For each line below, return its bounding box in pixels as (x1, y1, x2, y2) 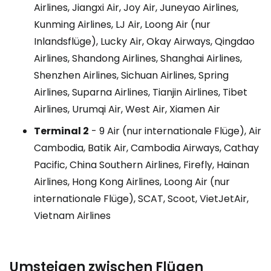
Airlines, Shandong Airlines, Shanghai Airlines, (34, 51, 242, 65)
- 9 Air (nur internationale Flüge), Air (89, 124, 261, 138)
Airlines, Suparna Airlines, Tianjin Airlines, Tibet (34, 85, 247, 99)
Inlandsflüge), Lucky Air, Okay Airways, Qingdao (34, 34, 255, 48)
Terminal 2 (34, 124, 89, 138)
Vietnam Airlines (34, 209, 111, 223)
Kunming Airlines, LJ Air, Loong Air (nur (34, 18, 211, 31)
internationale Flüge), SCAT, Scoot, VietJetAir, (34, 192, 249, 206)
